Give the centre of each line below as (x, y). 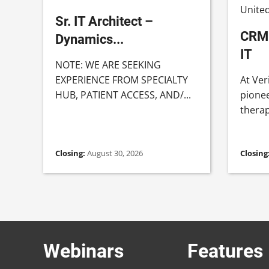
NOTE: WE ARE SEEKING (108, 65)
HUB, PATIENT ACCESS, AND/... (123, 95)
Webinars (83, 251)
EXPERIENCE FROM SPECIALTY (122, 80)
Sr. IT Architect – (104, 21)
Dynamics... (89, 39)
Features (225, 251)
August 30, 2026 (115, 153)
